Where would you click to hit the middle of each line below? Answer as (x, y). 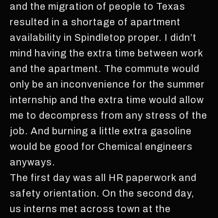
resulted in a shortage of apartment (95, 22)
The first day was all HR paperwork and (103, 177)
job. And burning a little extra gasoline (101, 131)
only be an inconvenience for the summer (107, 84)
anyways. (33, 162)
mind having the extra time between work (106, 53)
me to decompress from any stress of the (109, 115)
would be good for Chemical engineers (101, 146)
